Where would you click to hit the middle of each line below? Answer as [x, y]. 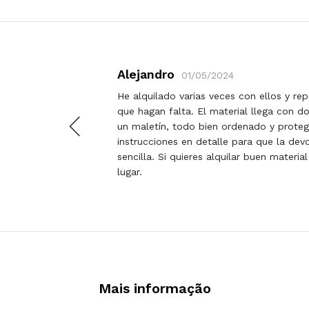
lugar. [130, 171]
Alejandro [146, 74]
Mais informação [154, 288]
